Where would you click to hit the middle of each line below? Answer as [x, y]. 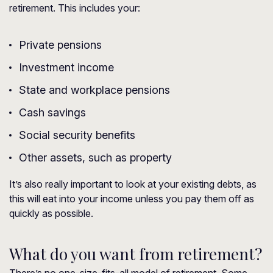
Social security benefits [77, 135]
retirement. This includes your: [75, 8]
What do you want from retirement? [136, 254]
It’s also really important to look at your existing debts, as [133, 184]
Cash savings [52, 112]
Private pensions [60, 45]
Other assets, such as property [95, 158]
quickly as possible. [51, 213]
